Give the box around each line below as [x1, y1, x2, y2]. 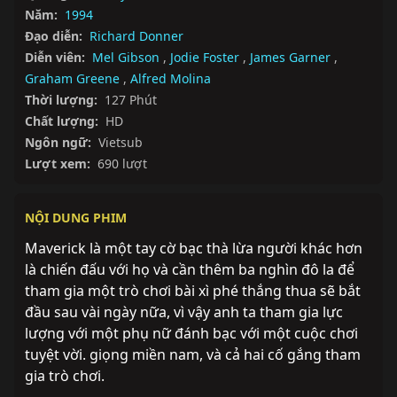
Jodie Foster [170, 49, 239, 66]
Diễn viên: [25, 49, 85, 66]
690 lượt [97, 155, 147, 172]
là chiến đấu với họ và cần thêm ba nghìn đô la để [25, 260, 354, 279]
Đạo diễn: [25, 27, 82, 44]
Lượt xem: [25, 155, 90, 172]
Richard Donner [90, 27, 183, 44]
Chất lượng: [25, 113, 98, 129]
